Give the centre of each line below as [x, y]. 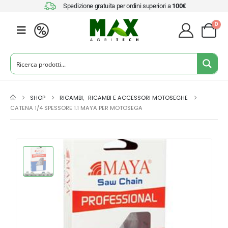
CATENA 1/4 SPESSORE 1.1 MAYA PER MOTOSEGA [76, 108]
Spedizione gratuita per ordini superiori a [118, 6]
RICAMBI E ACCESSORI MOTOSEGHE [138, 98]
